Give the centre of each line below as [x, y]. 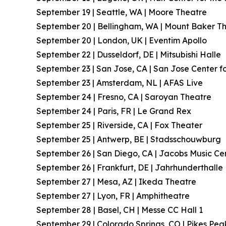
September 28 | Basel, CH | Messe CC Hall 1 [120, 210]
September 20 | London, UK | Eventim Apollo [122, 40]
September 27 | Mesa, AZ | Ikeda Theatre [116, 181]
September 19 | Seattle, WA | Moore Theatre [122, 12]
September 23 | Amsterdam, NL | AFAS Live [120, 82]
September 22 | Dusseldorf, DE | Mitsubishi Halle [129, 54]
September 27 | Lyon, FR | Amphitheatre [113, 195]
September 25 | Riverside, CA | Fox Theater [119, 125]
